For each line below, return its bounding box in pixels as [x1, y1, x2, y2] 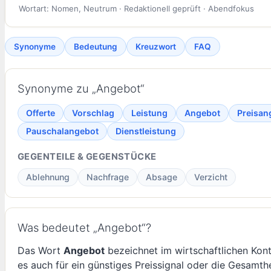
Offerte [26, 107, 55, 118]
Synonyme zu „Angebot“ [18, 81, 145, 95]
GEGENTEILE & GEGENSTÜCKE [18, 151, 157, 162]
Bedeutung [74, 42, 117, 52]
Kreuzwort [135, 42, 176, 52]
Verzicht [194, 171, 227, 182]
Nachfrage [87, 171, 129, 182]
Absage [146, 171, 177, 182]
